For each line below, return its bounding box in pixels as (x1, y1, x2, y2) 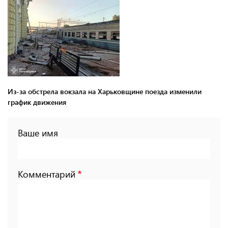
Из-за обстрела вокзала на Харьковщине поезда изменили (8, 86, 202, 96)
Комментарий (18, 167, 75, 180)
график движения (8, 97, 66, 107)
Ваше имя (18, 126, 58, 139)
